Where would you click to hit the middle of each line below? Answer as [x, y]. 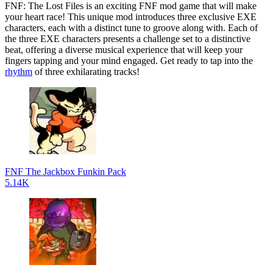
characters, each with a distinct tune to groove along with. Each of [131, 27]
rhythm [19, 71]
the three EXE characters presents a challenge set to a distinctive [128, 38]
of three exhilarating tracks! [86, 71]
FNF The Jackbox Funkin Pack [66, 171]
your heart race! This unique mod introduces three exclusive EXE [131, 16]
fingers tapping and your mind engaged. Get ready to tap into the [129, 60]
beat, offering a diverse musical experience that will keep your [124, 49]
